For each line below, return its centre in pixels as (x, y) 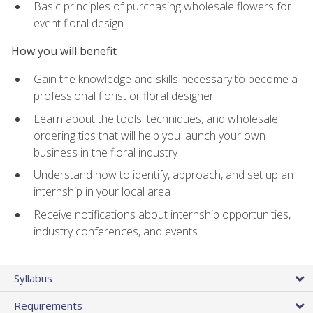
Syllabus (33, 278)
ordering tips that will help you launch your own (150, 135)
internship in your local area (102, 192)
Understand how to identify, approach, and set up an (163, 175)
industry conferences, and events (116, 232)
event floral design (79, 23)
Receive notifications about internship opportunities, (162, 215)
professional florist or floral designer (124, 96)
